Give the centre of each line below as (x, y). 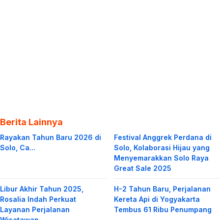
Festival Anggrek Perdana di (163, 137)
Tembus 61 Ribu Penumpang (163, 209)
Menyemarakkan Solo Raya (161, 158)
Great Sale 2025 (142, 168)
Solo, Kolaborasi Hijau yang (162, 147)
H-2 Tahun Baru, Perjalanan (162, 189)
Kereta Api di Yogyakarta (157, 199)
